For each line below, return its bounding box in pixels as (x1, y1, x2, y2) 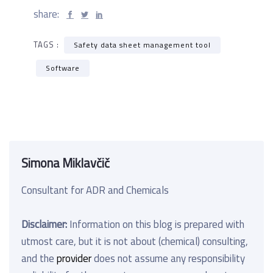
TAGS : (34, 38, 62, 51)
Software (46, 62, 80, 74)
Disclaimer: (21, 216, 67, 232)
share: (34, 5, 62, 22)
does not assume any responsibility (91, 250, 245, 266)
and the (21, 250, 57, 266)
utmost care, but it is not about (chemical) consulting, (21, 233, 248, 249)
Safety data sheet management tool (74, 38, 211, 51)
